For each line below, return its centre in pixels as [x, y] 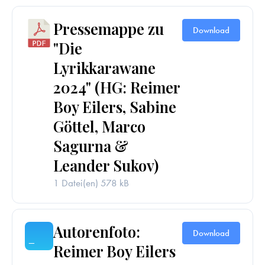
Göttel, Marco [100, 126]
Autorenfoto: [97, 231]
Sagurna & [91, 145]
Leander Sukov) [106, 165]
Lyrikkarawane [105, 67]
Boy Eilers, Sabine [115, 106]
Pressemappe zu [109, 28]
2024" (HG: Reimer [117, 87]
